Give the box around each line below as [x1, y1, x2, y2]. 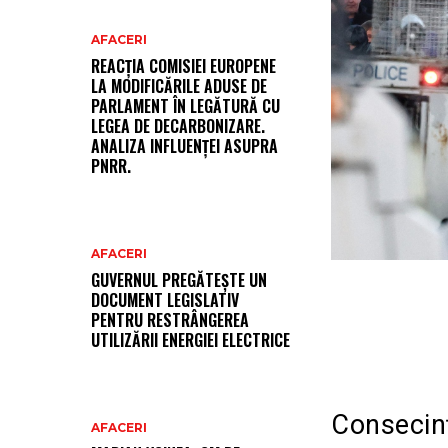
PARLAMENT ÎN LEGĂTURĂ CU [91, 94, 280, 119]
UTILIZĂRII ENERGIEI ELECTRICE [91, 328, 290, 353]
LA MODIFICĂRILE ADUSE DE [91, 74, 267, 99]
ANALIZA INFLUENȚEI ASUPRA [91, 134, 278, 159]
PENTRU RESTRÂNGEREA [91, 308, 249, 333]
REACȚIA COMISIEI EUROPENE [91, 54, 276, 79]
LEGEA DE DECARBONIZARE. [91, 114, 265, 139]
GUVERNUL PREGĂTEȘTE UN [91, 268, 267, 293]
